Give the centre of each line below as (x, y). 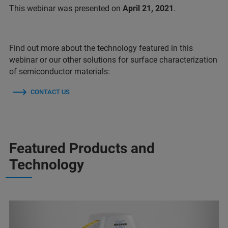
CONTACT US (50, 92)
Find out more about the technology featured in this (101, 48)
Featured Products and (82, 148)
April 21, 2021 (148, 8)
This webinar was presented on (66, 8)
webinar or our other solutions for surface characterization (113, 60)
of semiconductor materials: (60, 72)
